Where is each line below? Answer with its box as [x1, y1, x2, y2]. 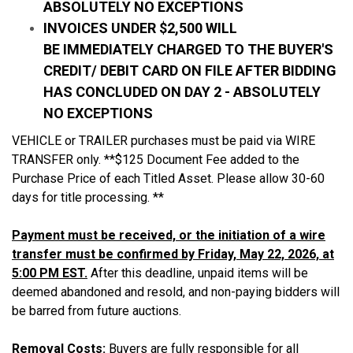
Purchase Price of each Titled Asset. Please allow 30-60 [12, 170, 325, 186]
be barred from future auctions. [12, 303, 188, 318]
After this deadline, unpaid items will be [91, 265, 308, 281]
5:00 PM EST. [12, 265, 87, 281]
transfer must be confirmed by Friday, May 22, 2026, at [12, 246, 334, 262]
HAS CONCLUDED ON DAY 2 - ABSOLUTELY [43, 83, 321, 100]
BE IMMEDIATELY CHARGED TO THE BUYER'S [43, 40, 333, 58]
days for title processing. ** [12, 189, 164, 205]
